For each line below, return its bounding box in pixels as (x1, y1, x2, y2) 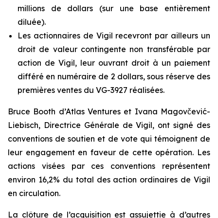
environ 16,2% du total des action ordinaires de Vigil (8, 175, 210, 184)
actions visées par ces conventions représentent (8, 161, 210, 171)
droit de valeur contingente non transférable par (18, 44, 210, 54)
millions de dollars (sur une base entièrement (18, 3, 210, 13)
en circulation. (8, 188, 60, 198)
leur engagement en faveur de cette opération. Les (8, 147, 210, 157)
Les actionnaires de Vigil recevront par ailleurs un (18, 31, 210, 40)
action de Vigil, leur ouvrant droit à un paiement (18, 58, 210, 68)
